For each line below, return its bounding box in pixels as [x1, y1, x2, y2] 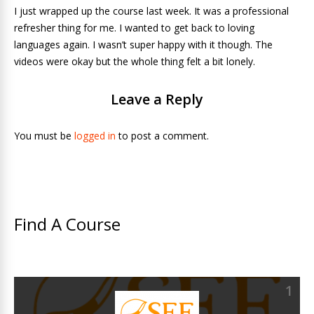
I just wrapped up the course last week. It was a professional [14, 4, 289, 18]
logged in [74, 129, 116, 142]
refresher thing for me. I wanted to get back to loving [14, 21, 254, 34]
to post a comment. [116, 129, 209, 142]
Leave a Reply [111, 90, 203, 109]
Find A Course [14, 212, 121, 235]
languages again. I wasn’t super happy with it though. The [14, 38, 273, 51]
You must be [14, 129, 74, 142]
